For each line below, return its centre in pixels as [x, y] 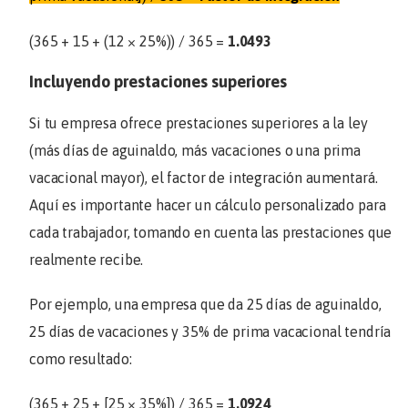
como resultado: [81, 359]
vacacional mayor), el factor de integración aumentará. [204, 177]
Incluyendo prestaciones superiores [158, 81]
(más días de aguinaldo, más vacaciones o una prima [195, 150]
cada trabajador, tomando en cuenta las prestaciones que [211, 232]
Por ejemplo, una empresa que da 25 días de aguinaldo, [205, 305]
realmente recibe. [88, 259]
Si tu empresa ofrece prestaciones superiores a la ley [199, 122]
